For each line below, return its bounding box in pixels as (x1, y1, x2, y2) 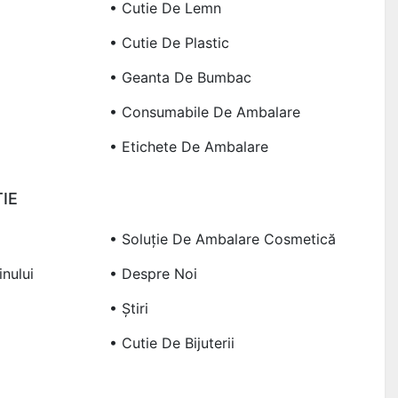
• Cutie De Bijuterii (108, 333, 235, 352)
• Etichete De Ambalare (108, 137, 268, 155)
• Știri (108, 298, 148, 317)
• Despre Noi (108, 264, 197, 283)
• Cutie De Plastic (108, 33, 229, 52)
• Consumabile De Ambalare (108, 102, 300, 121)
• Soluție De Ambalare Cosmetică (108, 229, 336, 248)
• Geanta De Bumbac (108, 68, 251, 86)
